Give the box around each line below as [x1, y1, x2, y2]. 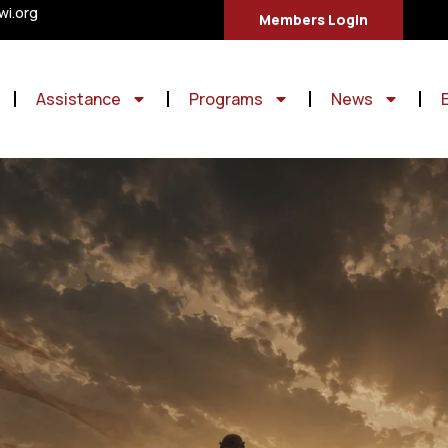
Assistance [35, 88, 121, 110]
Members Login [259, 10, 368, 29]
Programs [188, 88, 263, 110]
